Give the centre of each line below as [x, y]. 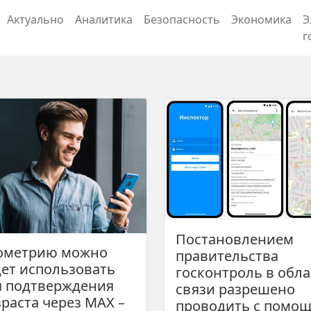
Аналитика [104, 19]
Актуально [35, 19]
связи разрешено [235, 289]
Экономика [261, 19]
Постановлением [235, 239]
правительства [227, 255]
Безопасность [182, 19]
